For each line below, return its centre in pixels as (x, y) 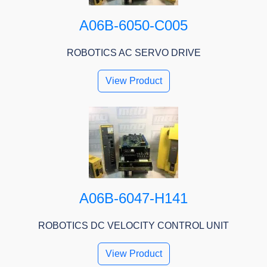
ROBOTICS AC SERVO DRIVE (133, 53)
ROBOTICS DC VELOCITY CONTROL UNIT (133, 226)
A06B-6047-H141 (133, 198)
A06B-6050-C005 (133, 26)
